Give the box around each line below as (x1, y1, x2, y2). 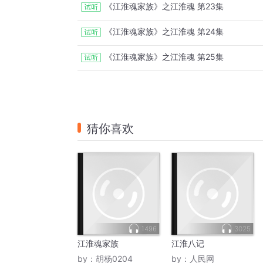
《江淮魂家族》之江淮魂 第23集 (104, 1, 224, 12)
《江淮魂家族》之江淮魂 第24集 (104, 26, 224, 37)
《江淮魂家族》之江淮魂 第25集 (104, 52, 224, 62)
